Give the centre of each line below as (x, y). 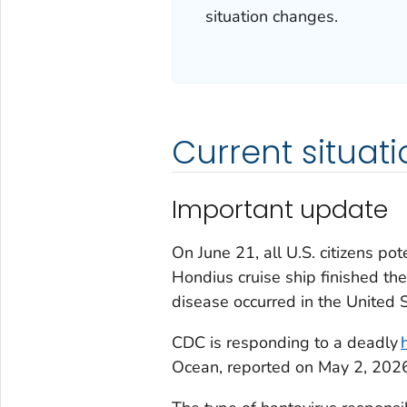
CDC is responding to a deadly (286, 343)
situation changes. (271, 16)
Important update (279, 210)
